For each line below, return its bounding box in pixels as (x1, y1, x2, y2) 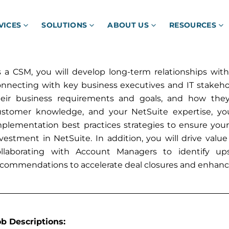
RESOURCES (169, 20, 216, 30)
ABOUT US (107, 20, 149, 30)
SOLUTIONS (41, 20, 87, 30)
